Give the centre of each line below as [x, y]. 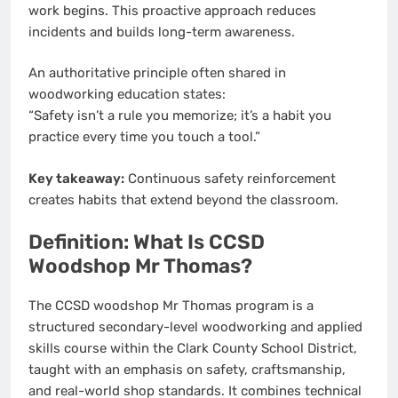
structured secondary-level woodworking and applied [195, 327]
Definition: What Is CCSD [147, 243]
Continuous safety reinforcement [230, 178]
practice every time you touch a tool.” [144, 137]
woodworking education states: [127, 95]
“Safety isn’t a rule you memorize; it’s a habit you [180, 116]
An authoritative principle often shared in [157, 73]
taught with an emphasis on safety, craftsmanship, [187, 370]
